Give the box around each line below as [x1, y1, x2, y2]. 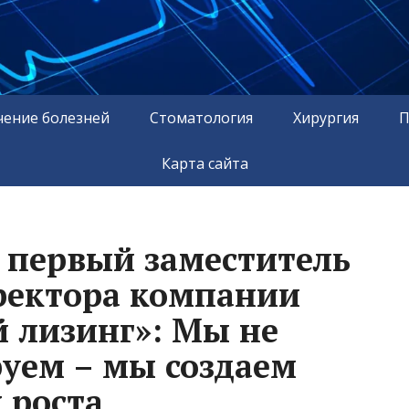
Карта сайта [161, 152, 248, 173]
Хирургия [293, 107, 359, 128]
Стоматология [150, 107, 253, 128]
